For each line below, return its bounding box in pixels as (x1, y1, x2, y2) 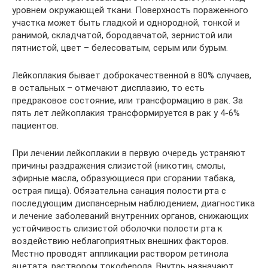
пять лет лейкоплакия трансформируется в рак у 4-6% (12, 107, 240, 118)
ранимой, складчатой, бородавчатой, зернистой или (12, 29, 232, 41)
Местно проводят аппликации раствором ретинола (12, 248, 229, 259)
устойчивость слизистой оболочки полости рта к (12, 223, 223, 234)
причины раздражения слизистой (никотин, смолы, (12, 160, 226, 171)
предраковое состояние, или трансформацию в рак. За (12, 95, 243, 106)
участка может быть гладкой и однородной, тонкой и (12, 17, 240, 28)
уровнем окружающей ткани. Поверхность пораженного (12, 4, 248, 16)
